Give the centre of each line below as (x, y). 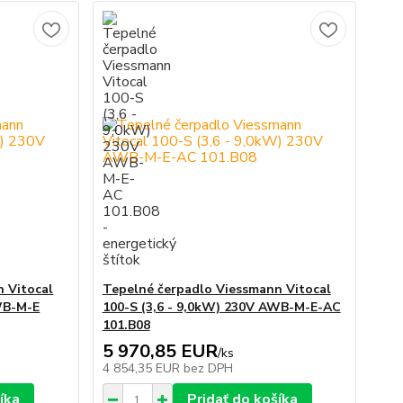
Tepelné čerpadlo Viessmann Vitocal (216, 289)
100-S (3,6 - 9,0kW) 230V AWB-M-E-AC (221, 307)
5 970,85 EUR (160, 351)
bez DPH (208, 368)
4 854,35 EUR (143, 368)
